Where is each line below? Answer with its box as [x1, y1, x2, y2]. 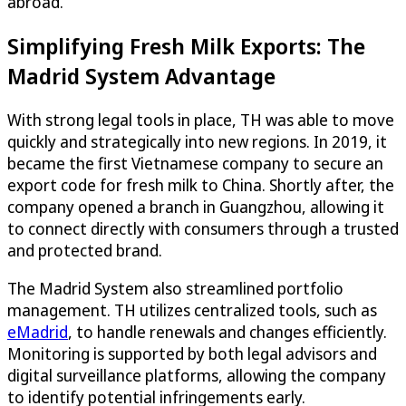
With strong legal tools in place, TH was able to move [7, 108, 394, 130]
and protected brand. [7, 238, 162, 261]
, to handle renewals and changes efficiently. [68, 320, 387, 343]
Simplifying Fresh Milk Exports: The [7, 30, 365, 61]
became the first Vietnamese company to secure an [7, 151, 383, 174]
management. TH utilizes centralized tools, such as [7, 298, 377, 321]
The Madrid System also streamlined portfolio [7, 276, 343, 299]
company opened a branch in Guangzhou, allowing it [7, 195, 384, 217]
